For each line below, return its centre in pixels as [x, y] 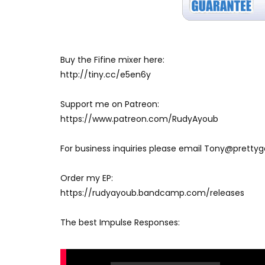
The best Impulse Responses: [120, 222]
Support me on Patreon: [110, 104]
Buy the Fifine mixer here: [112, 59]
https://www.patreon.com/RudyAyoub [139, 119]
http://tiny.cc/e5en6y [106, 74]
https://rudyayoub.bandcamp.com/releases [152, 193]
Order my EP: [87, 178]
